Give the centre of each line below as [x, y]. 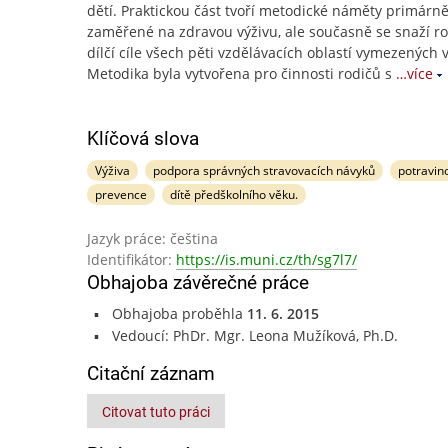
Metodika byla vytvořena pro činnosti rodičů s [239, 73]
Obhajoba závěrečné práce [198, 282]
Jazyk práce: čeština [152, 238]
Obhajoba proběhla [179, 313]
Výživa [112, 170]
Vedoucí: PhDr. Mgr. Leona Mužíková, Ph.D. [254, 335]
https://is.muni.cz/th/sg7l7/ [266, 259]
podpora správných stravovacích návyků [263, 170]
